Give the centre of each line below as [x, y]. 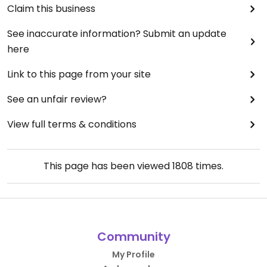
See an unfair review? [57, 100]
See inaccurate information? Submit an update [117, 34]
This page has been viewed [108, 166]
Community [133, 237]
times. [208, 166]
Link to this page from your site [79, 74]
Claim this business [51, 9]
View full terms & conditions [72, 125]
